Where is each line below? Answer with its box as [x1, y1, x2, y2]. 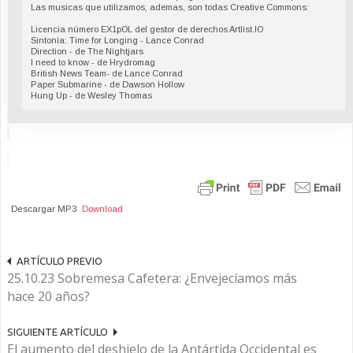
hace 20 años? [7, 288, 90, 306]
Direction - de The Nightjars [31, 46, 143, 57]
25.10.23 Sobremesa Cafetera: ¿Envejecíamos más [7, 269, 297, 288]
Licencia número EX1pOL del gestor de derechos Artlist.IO [31, 24, 263, 35]
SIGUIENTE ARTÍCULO [7, 326, 108, 338]
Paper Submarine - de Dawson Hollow [31, 80, 184, 90]
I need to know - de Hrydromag [31, 58, 155, 68]
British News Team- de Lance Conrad [31, 69, 183, 79]
